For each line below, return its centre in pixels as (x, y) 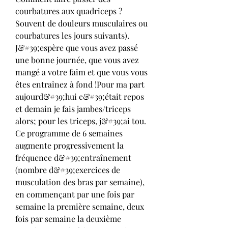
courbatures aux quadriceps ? (69, 11)
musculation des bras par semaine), (80, 182)
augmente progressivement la (69, 145)
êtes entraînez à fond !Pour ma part (80, 84)
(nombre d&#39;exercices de (68, 169)
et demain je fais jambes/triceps (73, 108)
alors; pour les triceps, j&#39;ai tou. (81, 121)
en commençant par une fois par (75, 194)
